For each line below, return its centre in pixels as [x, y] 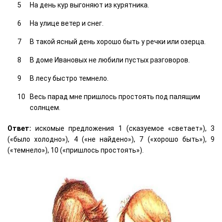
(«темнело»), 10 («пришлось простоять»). [76, 150]
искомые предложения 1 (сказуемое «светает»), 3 [123, 128]
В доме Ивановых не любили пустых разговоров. [110, 60]
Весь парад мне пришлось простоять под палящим [115, 96]
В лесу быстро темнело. [69, 78]
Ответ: [19, 128]
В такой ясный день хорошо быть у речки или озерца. [118, 41]
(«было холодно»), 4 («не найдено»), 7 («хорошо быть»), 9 [111, 139]
